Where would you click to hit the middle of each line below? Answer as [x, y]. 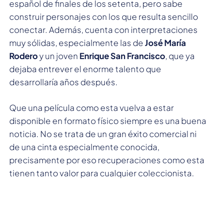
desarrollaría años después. [63, 82]
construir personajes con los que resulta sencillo [104, 16]
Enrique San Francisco [122, 55]
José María [165, 42]
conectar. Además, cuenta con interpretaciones [103, 29]
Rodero [23, 55]
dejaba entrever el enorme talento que [85, 69]
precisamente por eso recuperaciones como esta [107, 160]
